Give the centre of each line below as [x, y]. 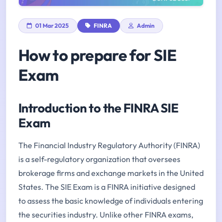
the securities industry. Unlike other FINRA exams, [106, 215]
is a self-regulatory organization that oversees [99, 159]
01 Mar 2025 [52, 26]
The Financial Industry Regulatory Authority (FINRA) [109, 145]
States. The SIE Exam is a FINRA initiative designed [107, 187]
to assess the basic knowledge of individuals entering [111, 201]
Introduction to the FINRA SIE [99, 108]
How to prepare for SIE [97, 55]
